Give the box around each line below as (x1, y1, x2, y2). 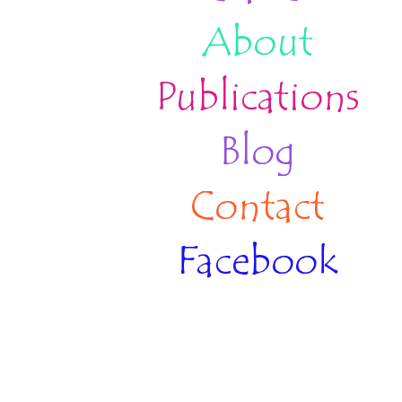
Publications (155, 76, 360, 123)
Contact (190, 186, 325, 232)
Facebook (177, 240, 338, 287)
